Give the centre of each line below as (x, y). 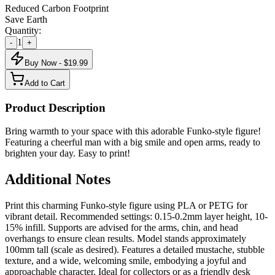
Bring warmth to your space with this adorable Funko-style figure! (133, 131)
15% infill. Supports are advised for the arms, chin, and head (122, 228)
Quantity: (23, 30)
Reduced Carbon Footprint (57, 8)
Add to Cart (45, 83)
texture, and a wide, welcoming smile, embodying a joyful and (126, 261)
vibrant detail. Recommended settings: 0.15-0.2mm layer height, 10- (136, 217)
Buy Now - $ (46, 63)
